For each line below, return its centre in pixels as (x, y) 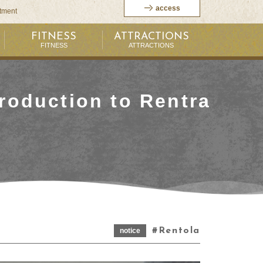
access (168, 8)
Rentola (179, 231)
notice (130, 231)
